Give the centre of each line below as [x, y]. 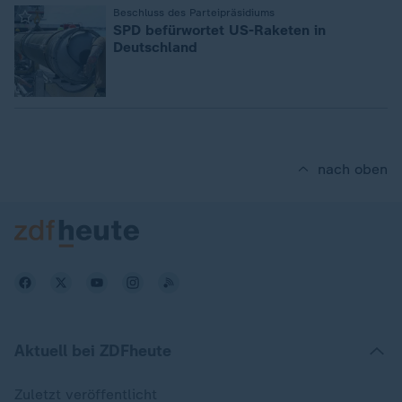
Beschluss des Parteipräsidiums [194, 13]
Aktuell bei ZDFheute [93, 351]
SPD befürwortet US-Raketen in [219, 30]
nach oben [353, 169]
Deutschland [155, 47]
